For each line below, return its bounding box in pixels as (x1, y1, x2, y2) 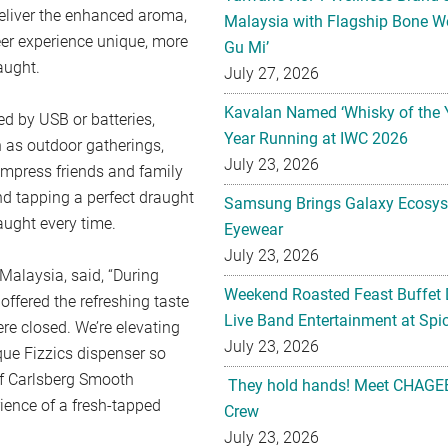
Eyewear (224, 220, 283, 239)
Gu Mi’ (224, 38, 269, 57)
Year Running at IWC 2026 (224, 129, 408, 148)
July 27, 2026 (224, 64, 319, 83)
